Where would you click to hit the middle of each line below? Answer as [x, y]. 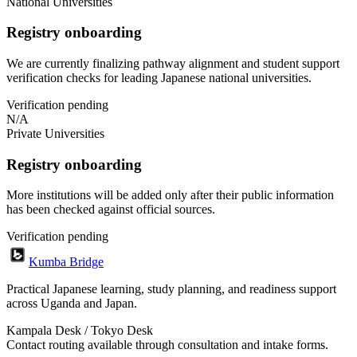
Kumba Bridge [66, 262]
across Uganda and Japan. [72, 304]
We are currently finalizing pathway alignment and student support [173, 63]
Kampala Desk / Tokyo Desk [80, 331]
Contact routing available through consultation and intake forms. [167, 345]
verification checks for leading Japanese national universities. [159, 77]
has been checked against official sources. [111, 210]
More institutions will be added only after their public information [170, 195]
